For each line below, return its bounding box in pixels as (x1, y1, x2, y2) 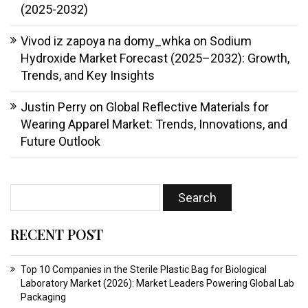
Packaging (21, 291, 66, 303)
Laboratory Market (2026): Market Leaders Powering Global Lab (21, 278, 294, 289)
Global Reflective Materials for (106, 100, 269, 115)
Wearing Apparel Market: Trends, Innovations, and (21, 117, 287, 132)
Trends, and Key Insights (21, 68, 155, 83)
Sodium (210, 34, 252, 49)
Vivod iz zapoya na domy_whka (21, 34, 190, 49)
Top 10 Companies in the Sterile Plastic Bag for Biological (21, 264, 267, 276)
